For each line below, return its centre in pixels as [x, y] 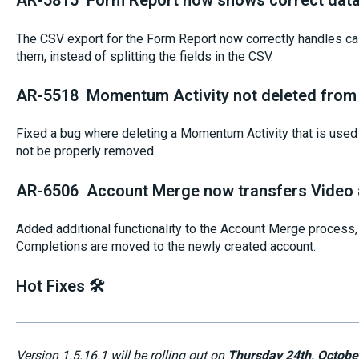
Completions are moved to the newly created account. [165, 247]
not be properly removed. [86, 151]
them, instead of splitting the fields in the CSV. [144, 56]
